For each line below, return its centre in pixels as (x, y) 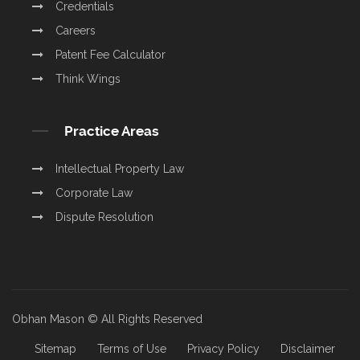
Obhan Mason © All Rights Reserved (107, 319)
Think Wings (88, 78)
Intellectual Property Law (120, 168)
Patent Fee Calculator (110, 54)
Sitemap (55, 348)
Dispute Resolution (104, 217)
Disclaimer (307, 348)
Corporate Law (94, 192)
